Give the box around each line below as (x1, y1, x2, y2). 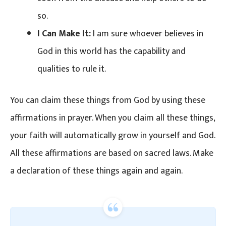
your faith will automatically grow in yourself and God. (10, 128, 215, 143)
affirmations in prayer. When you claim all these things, (10, 110, 215, 126)
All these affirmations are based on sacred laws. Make (10, 145, 213, 161)
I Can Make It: (37, 26, 91, 41)
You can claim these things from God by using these (10, 92, 205, 108)
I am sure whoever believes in (91, 26, 203, 41)
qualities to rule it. (37, 61, 106, 77)
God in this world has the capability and (37, 43, 186, 59)
